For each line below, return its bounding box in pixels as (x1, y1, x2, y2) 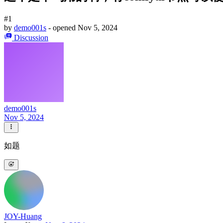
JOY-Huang (4, 212, 42, 221)
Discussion (14, 33, 48, 42)
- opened (48, 23, 78, 32)
